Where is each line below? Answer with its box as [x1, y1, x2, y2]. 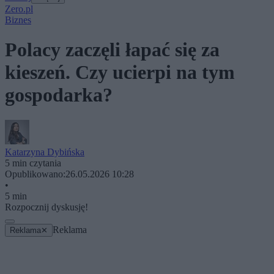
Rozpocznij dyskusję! [5, 201, 88, 212]
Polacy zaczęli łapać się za [5, 39, 220, 61]
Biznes [5, 15, 31, 25]
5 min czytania [5, 157, 61, 168]
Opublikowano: [5, 168, 65, 179]
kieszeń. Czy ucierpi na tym [5, 61, 235, 84]
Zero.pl [5, 4, 33, 14]
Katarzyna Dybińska [5, 146, 84, 157]
